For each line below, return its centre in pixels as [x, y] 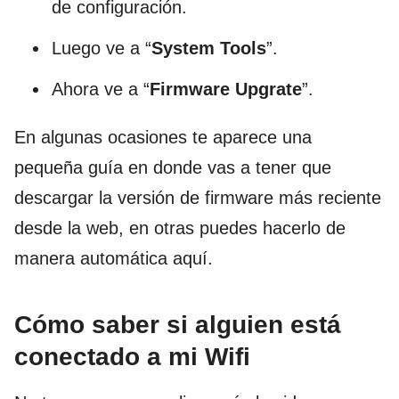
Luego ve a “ [102, 48]
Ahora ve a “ [101, 89]
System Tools [209, 48]
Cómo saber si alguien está [178, 324]
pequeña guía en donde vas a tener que [173, 167]
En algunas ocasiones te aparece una [163, 137]
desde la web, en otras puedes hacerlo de [180, 228]
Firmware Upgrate [226, 89]
